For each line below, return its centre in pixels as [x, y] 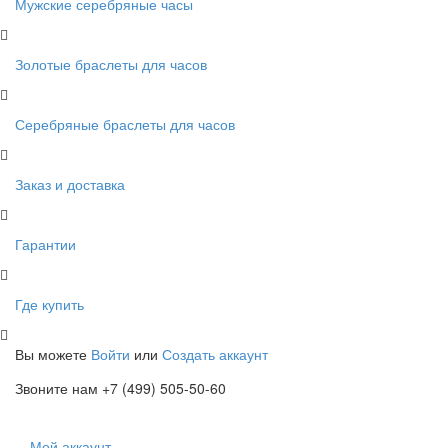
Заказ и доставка [70, 183]
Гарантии [45, 243]
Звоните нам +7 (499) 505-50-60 [120, 387]
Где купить [49, 303]
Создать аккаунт [215, 353]
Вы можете [51, 353]
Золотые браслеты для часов [111, 63]
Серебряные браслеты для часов [125, 123]
